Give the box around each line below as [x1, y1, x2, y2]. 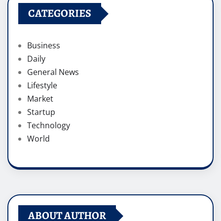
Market [27, 93, 53, 105]
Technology [27, 120, 70, 131]
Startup [27, 107, 55, 118]
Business [27, 40, 60, 51]
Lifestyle [27, 80, 57, 91]
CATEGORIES [28, 6, 91, 21]
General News [27, 67, 79, 78]
